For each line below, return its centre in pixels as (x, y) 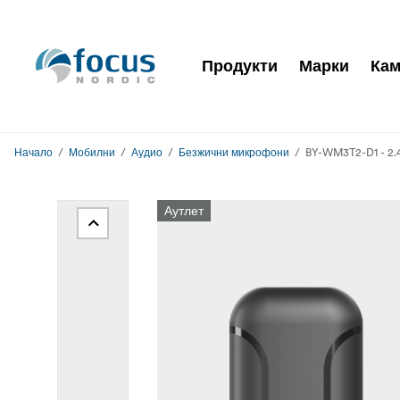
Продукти (240, 66)
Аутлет (184, 211)
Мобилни (92, 152)
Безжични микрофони (234, 152)
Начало (33, 152)
